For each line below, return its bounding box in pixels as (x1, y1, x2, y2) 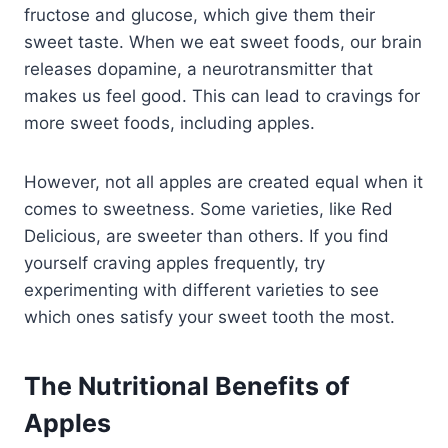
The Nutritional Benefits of (24, 371, 350, 402)
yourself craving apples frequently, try (24, 252, 325, 273)
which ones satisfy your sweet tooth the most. (24, 306, 395, 327)
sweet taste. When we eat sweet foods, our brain (24, 31, 422, 52)
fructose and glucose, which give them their (24, 4, 375, 25)
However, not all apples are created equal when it (24, 171, 423, 192)
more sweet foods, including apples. (24, 112, 315, 133)
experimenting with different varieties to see (24, 279, 379, 300)
